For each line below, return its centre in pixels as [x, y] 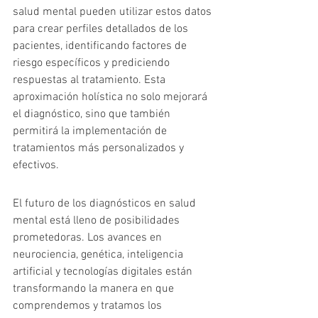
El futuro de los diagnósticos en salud [106, 204]
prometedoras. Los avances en [89, 238]
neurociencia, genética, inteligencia [99, 255]
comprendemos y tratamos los [89, 306]
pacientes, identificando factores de [101, 46]
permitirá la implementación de [91, 132]
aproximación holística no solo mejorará [111, 98]
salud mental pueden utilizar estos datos [114, 12]
